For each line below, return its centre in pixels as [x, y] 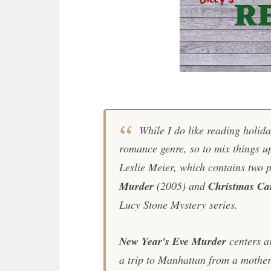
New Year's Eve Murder [172, 241]
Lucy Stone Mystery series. [178, 204]
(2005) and [182, 186]
